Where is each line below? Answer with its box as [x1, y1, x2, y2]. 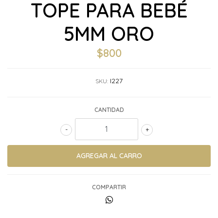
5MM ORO [64, 21, 154, 46]
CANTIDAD [94, 106, 124, 113]
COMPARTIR [92, 183, 126, 191]
